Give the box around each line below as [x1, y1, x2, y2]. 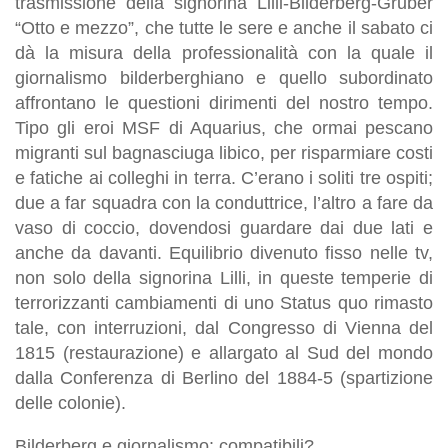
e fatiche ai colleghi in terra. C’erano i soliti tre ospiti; [15, 167, 433, 188]
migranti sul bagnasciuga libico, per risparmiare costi [15, 142, 433, 163]
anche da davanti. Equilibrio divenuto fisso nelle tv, [15, 242, 433, 263]
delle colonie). [15, 392, 126, 413]
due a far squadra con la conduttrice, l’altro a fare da [15, 192, 433, 213]
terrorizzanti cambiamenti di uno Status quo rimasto [15, 292, 433, 313]
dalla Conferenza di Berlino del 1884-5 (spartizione [15, 367, 433, 388]
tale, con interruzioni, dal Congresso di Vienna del [15, 317, 433, 338]
